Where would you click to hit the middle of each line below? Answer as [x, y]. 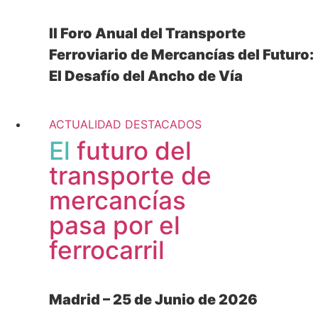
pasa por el [115, 225]
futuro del [131, 151]
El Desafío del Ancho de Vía [146, 76]
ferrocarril [107, 250]
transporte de [130, 176]
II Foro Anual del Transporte [147, 33]
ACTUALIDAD [85, 125]
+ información [102, 106]
